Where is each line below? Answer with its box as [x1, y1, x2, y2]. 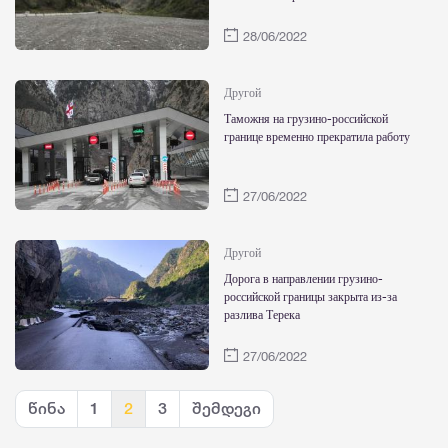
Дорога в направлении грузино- [224, 272, 383, 286]
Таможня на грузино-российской [224, 112, 388, 126]
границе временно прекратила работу [224, 130, 410, 144]
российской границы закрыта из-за [224, 290, 397, 304]
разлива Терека [224, 308, 300, 322]
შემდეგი [192, 399, 261, 418]
